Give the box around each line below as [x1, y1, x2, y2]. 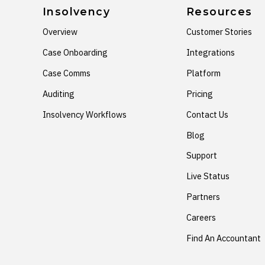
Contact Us [186, 108, 229, 120]
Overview [43, 26, 78, 38]
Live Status [186, 170, 230, 182]
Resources [186, 5, 253, 18]
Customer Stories [186, 26, 253, 38]
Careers [186, 211, 216, 223]
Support [186, 150, 218, 161]
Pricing [186, 88, 214, 99]
